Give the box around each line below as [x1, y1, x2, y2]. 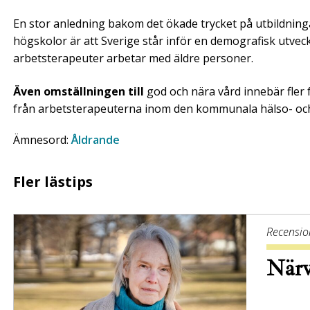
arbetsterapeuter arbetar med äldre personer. [13, 50, 253, 66]
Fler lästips [13, 172, 93, 191]
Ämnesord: [13, 131, 71, 147]
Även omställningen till [13, 83, 144, 99]
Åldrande [71, 131, 120, 147]
